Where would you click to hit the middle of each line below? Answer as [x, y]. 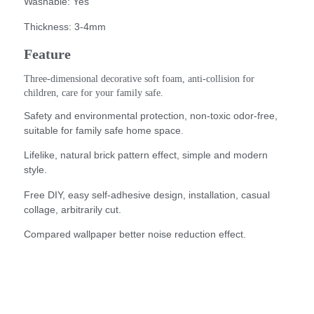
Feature [47, 54]
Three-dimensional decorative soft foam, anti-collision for [139, 78]
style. [35, 170]
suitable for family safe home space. [104, 130]
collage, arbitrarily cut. [73, 209]
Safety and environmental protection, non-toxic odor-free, [151, 115]
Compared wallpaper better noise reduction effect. [135, 234]
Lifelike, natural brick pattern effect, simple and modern [146, 155]
